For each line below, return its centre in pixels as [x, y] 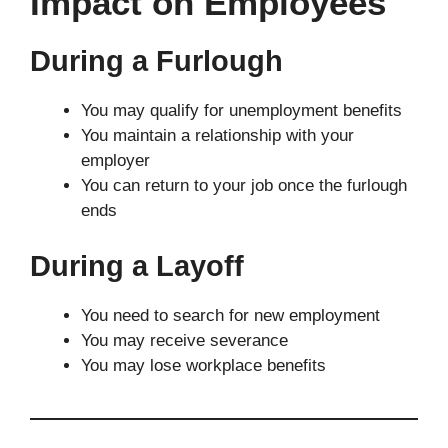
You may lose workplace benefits [203, 365]
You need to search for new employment [230, 315]
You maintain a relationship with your [217, 136]
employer [115, 161]
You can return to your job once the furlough [244, 186]
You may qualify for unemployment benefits [241, 111]
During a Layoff [137, 265]
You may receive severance [184, 340]
